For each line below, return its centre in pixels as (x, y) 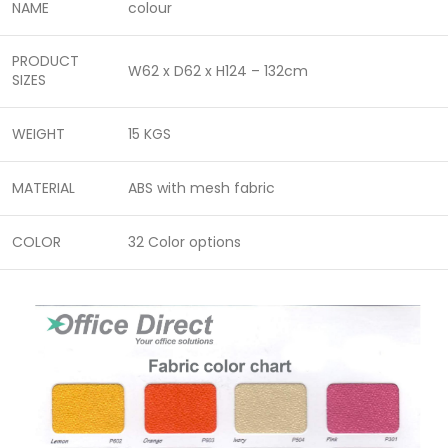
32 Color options (184, 242)
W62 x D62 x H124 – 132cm (218, 71)
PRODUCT (45, 61)
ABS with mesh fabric (201, 188)
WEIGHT (38, 134)
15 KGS (149, 134)
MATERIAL (43, 188)
